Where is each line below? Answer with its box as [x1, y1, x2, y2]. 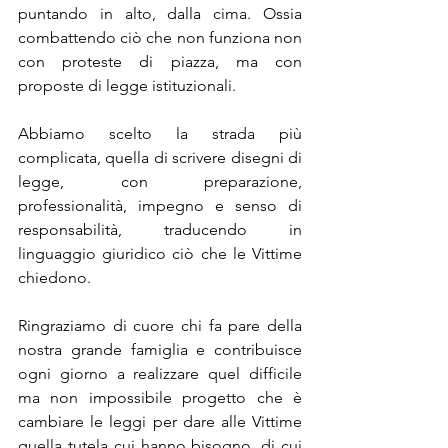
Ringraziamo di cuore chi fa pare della [18, 316, 302, 336]
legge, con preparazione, [18, 172, 302, 192]
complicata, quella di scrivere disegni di [18, 148, 302, 168]
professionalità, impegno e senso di [18, 196, 302, 216]
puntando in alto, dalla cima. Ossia [18, 4, 302, 24]
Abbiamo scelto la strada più [18, 124, 302, 144]
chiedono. [18, 268, 95, 288]
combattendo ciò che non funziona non [18, 28, 302, 48]
